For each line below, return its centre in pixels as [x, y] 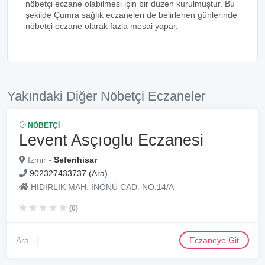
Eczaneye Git [214, 240]
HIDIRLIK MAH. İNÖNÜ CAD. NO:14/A [101, 187]
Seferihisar [75, 160]
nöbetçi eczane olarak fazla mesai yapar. [102, 26]
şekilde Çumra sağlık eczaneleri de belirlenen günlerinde [131, 15]
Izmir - [40, 160]
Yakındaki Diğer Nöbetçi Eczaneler [106, 96]
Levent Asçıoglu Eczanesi [111, 140]
